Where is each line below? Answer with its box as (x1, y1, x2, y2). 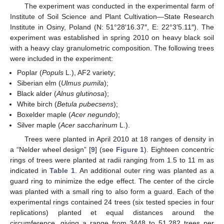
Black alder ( (17, 89, 57, 98)
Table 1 (49, 166, 75, 175)
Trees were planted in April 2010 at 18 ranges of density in (24, 135, 214, 143)
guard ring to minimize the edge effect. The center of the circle (10, 177, 214, 185)
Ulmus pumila (61, 79, 104, 87)
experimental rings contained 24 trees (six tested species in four (10, 198, 214, 206)
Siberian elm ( (17, 79, 61, 87)
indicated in (10, 166, 50, 175)
